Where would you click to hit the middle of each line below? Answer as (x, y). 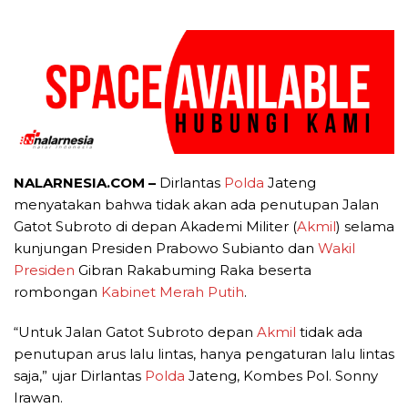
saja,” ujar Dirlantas (79, 376)
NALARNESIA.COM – (87, 183)
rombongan (57, 292)
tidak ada (329, 332)
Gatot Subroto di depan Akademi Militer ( (155, 227)
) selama (365, 227)
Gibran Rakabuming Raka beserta (193, 270)
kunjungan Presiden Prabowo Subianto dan (166, 249)
